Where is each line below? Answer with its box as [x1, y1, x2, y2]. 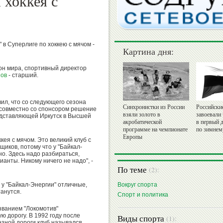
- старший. [7, 72, 38, 79]
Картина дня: [123, 45, 174, 58]
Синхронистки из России [123, 104, 185, 111]
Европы [123, 133, 142, 141]
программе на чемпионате [123, 126, 188, 133]
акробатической [123, 118, 162, 126]
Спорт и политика [117, 191, 168, 199]
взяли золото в [123, 111, 160, 118]
